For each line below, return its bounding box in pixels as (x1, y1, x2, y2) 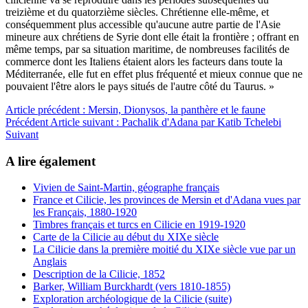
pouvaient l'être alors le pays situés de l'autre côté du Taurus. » (5, 80, 274, 92)
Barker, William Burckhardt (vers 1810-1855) (33, 280, 230, 293)
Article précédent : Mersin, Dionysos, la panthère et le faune (5, 103, 265, 115)
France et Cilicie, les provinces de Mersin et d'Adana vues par (33, 194, 300, 206)
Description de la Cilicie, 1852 (33, 268, 165, 280)
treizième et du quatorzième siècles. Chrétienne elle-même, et (5, 5, 269, 18)
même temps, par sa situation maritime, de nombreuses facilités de (5, 43, 289, 55)
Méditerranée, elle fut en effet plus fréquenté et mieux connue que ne (5, 67, 302, 80)
